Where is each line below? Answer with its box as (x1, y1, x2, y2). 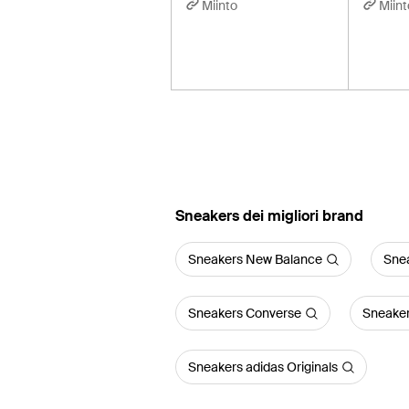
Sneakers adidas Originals (188, 359, 338, 375)
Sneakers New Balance (188, 251, 322, 267)
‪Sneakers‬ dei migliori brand (175, 206, 363, 225)
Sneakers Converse (188, 305, 301, 321)
